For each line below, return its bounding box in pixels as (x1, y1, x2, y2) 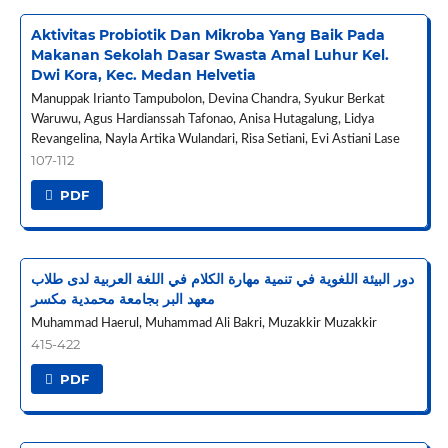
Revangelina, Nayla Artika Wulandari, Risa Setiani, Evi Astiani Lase (30, 132, 400, 146)
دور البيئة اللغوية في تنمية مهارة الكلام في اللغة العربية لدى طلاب (30, 269, 414, 288)
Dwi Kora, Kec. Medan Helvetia (30, 65, 256, 84)
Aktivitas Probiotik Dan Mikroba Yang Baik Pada (30, 25, 385, 44)
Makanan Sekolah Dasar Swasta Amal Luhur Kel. (30, 45, 389, 64)
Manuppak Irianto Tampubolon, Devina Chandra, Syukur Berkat (30, 92, 385, 106)
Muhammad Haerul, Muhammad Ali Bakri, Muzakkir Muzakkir (30, 316, 377, 330)
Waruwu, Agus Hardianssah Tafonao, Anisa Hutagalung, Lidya (30, 112, 374, 126)
